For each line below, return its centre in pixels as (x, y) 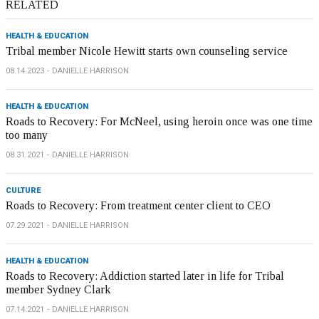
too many (27, 135)
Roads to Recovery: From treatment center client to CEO (138, 205)
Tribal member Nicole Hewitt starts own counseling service (147, 51)
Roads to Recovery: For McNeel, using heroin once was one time (159, 121)
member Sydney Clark (58, 289)
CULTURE (23, 190)
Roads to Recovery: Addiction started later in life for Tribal (145, 276)
